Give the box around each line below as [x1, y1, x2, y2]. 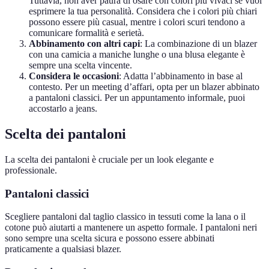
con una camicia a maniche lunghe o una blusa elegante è [29, 49, 245, 60]
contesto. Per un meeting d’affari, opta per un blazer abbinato [29, 82, 259, 92]
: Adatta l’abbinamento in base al [119, 71, 243, 82]
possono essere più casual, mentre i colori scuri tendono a [29, 17, 245, 28]
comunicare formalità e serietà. [29, 28, 144, 38]
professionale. [5, 165, 57, 176]
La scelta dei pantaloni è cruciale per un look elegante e [5, 154, 214, 165]
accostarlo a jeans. [29, 103, 97, 114]
